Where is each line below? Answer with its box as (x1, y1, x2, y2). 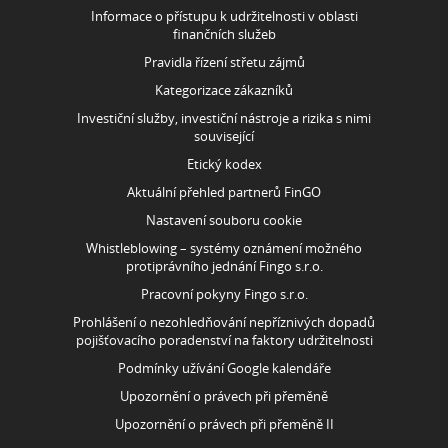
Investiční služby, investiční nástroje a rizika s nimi (77, 109, 371, 128)
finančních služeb (172, 25, 276, 44)
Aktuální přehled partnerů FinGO (127, 183, 321, 202)
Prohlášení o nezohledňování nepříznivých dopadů (73, 313, 375, 332)
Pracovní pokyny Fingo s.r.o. (140, 285, 308, 304)
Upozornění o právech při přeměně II (114, 415, 334, 434)
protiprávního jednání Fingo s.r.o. (125, 257, 323, 276)
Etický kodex (186, 155, 262, 174)
